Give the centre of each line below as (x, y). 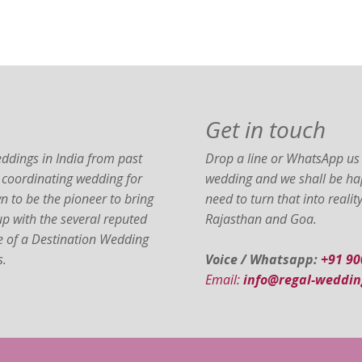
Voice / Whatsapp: (261, 259)
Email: (224, 280)
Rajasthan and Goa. (261, 219)
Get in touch (265, 129)
